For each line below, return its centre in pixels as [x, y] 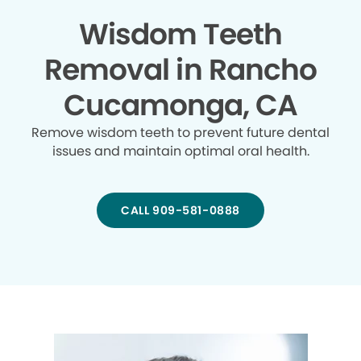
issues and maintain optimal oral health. [180, 151]
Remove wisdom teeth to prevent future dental [180, 133]
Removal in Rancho [180, 70]
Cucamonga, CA [180, 106]
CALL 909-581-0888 [180, 211]
